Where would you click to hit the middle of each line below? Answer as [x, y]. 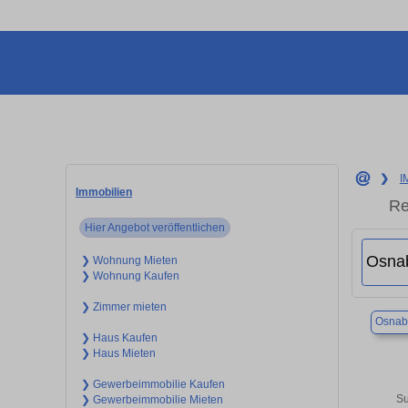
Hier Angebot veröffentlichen [155, 227]
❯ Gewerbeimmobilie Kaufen [153, 384]
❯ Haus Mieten [118, 353]
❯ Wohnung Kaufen [130, 275]
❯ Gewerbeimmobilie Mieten [152, 399]
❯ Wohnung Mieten [129, 260]
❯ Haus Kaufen [119, 337]
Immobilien [104, 192]
